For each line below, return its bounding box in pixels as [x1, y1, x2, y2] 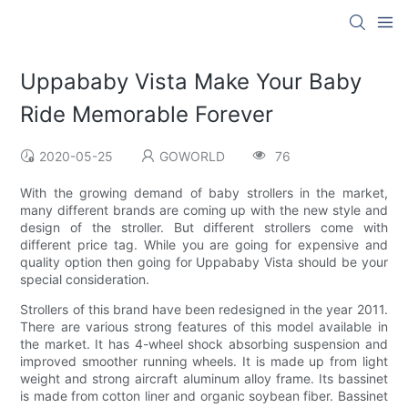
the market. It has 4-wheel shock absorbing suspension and [20, 336, 388, 352]
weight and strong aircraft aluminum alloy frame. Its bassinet [20, 371, 388, 387]
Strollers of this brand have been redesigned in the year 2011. [20, 301, 388, 318]
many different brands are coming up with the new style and [20, 202, 388, 219]
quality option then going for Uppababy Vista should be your [20, 254, 388, 270]
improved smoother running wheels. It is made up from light [20, 353, 388, 370]
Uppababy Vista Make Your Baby [20, 68, 362, 96]
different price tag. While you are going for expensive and [20, 237, 388, 253]
